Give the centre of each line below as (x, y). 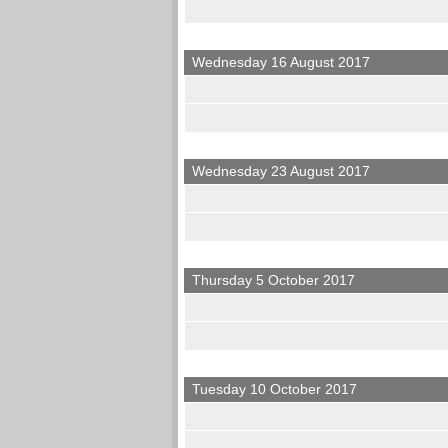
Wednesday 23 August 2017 (281, 171)
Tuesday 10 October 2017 (275, 389)
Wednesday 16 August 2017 (281, 62)
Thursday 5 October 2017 (274, 280)
